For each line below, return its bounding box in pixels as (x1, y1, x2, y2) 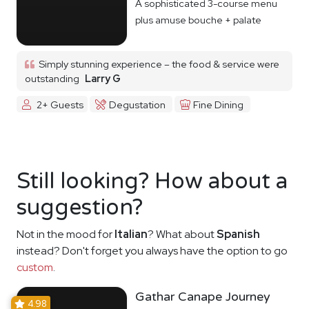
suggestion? (17, 195, 143, 221)
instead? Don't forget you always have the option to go (17, 243, 288, 259)
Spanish (217, 227, 260, 242)
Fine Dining (192, 97, 243, 111)
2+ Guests (36, 97, 83, 111)
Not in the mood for (17, 227, 114, 242)
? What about (148, 227, 217, 242)
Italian (114, 227, 148, 242)
